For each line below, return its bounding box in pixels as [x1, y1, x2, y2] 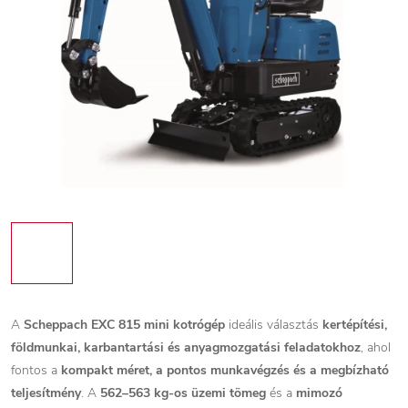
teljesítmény [11, 384, 81, 402]
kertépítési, [322, 316, 387, 333]
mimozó [296, 384, 342, 402]
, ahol [361, 339, 391, 356]
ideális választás [225, 316, 322, 333]
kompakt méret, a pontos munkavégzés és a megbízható [61, 362, 389, 379]
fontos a [11, 362, 61, 379]
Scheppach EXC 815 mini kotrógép [24, 316, 225, 333]
